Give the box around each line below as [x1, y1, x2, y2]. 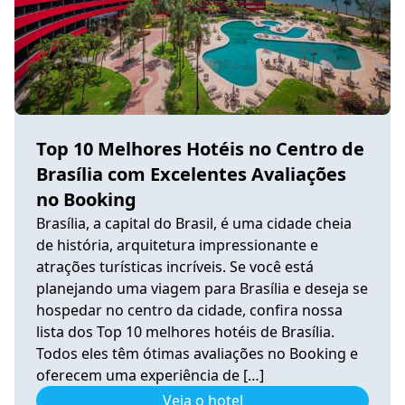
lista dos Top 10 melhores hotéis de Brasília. [36, 321, 334, 342]
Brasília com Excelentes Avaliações [36, 161, 346, 186]
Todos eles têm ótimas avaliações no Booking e [36, 343, 358, 363]
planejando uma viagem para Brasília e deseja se [36, 278, 368, 298]
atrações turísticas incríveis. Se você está [36, 256, 314, 277]
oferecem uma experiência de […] [36, 364, 264, 385]
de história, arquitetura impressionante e [36, 234, 318, 255]
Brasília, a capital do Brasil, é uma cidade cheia [36, 212, 352, 233]
